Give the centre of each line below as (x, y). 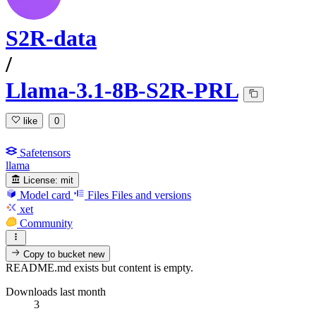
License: (41, 180)
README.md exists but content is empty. (99, 267)
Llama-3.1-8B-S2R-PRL (122, 91)
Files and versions (151, 195)
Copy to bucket (55, 254)
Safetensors (45, 152)
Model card (45, 195)
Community (46, 223)
